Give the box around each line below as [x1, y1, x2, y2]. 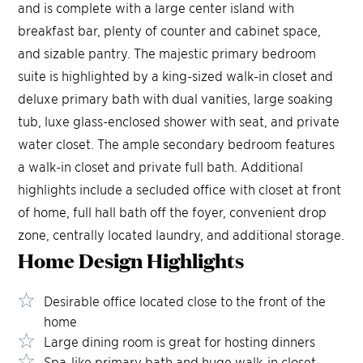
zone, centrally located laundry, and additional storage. [18, 226, 345, 243]
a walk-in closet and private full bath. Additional [18, 158, 304, 175]
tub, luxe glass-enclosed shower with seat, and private [18, 113, 340, 130]
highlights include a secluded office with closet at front [18, 181, 342, 198]
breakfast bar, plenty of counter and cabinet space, [18, 22, 322, 39]
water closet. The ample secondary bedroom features [18, 135, 335, 152]
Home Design [18, 246, 143, 275]
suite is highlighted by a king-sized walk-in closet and [18, 67, 334, 84]
